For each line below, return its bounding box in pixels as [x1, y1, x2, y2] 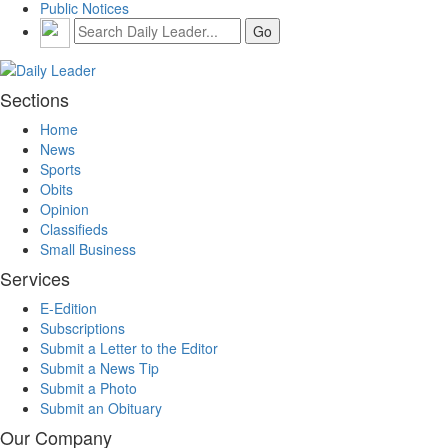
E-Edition [40, 298, 97, 319]
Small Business [40, 239, 136, 260]
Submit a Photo [40, 378, 137, 399]
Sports [40, 159, 81, 180]
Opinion [40, 199, 89, 220]
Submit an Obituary [40, 398, 162, 419]
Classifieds [40, 219, 108, 240]
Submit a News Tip [40, 358, 159, 379]
